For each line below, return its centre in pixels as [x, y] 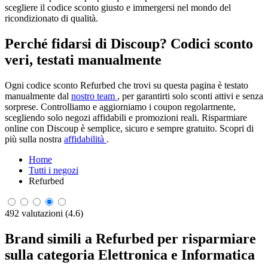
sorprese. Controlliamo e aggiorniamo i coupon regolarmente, [120, 107]
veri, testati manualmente [83, 60]
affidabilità [85, 139]
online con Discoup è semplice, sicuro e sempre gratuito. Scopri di [129, 128]
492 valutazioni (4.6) [44, 213]
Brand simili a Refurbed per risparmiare [130, 238]
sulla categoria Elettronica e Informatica [130, 255]
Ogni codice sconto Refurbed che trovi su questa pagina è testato [127, 85]
